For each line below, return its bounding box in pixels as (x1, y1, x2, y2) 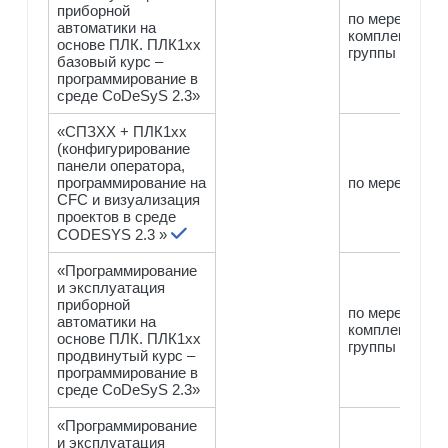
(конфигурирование (57, 139, 191, 157)
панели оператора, (57, 156, 186, 174)
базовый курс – (57, 52, 164, 70)
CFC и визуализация (57, 190, 201, 208)
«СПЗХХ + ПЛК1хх (57, 122, 188, 140)
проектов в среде (57, 207, 177, 225)
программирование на (57, 173, 207, 191)
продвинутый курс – (57, 346, 196, 364)
